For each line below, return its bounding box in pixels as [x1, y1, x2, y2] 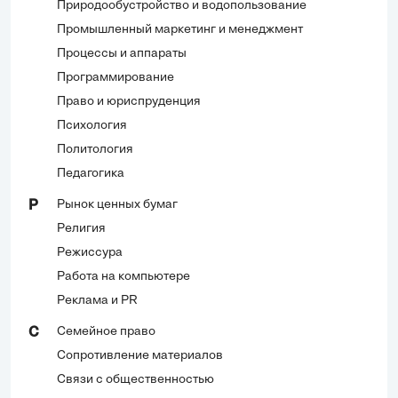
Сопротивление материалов [57, 349, 223, 363]
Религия [57, 222, 106, 236]
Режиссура [57, 246, 123, 260]
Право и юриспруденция [57, 95, 201, 109]
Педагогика [57, 167, 124, 181]
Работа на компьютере [57, 270, 190, 284]
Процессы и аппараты [57, 47, 187, 61]
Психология [57, 119, 127, 133]
